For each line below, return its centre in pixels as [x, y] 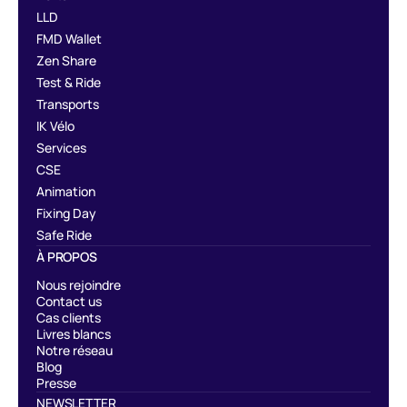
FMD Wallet [69, 38]
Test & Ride [69, 82]
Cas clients [69, 317]
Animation [66, 191]
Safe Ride [64, 234]
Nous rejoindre [79, 284]
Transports [68, 104]
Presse [56, 382]
